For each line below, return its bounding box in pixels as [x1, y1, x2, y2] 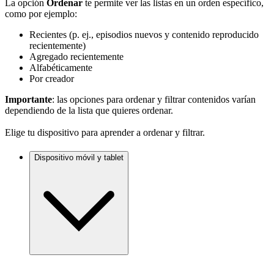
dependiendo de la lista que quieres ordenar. [5, 105, 173, 116]
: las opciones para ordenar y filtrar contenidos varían [52, 94, 256, 105]
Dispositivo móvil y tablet [34, 152, 124, 162]
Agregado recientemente [29, 51, 124, 62]
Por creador [29, 73, 74, 84]
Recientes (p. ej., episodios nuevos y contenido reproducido [29, 29, 259, 40]
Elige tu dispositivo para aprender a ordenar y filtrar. [5, 127, 205, 138]
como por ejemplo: [5, 8, 77, 19]
